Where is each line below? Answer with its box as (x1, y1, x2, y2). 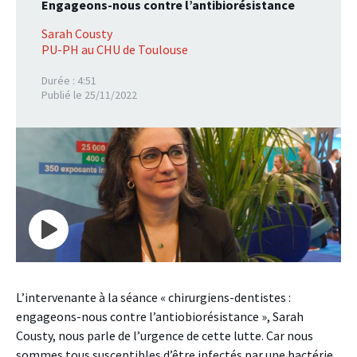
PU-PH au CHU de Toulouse (41, 41, 188, 57)
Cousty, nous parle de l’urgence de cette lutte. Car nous (16, 327, 313, 343)
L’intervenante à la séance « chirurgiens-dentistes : (16, 288, 291, 305)
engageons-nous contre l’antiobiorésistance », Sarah (16, 308, 304, 324)
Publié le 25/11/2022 (41, 88, 137, 102)
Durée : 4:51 (41, 73, 96, 88)
